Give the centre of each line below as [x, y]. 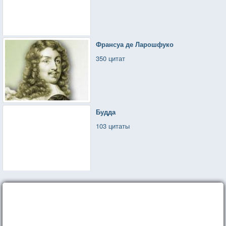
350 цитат [111, 58]
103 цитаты [113, 126]
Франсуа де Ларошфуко [135, 44]
